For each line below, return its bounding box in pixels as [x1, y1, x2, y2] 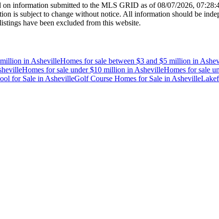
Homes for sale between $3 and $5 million [60, 56, 191, 65]
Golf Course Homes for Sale [74, 74, 162, 83]
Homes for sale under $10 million [22, 65, 125, 74]
